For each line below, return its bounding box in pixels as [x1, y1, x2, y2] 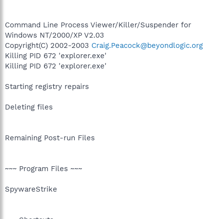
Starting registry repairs [5, 82, 89, 91]
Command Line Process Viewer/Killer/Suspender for [5, 20, 191, 29]
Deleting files [5, 102, 53, 111]
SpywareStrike [5, 184, 57, 194]
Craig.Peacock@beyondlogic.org [91, 41, 203, 50]
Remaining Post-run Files [5, 133, 95, 142]
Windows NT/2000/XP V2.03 [5, 30, 104, 40]
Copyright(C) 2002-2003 [5, 41, 91, 50]
